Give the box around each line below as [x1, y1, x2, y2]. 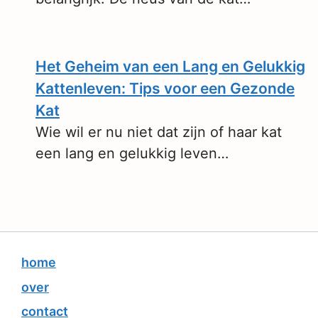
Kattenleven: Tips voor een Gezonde [35, 79, 295, 97]
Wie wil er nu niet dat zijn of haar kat [35, 124, 282, 141]
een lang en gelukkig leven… [35, 145, 229, 162]
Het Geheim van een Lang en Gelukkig [35, 57, 305, 75]
